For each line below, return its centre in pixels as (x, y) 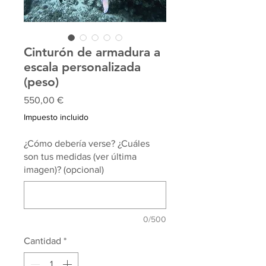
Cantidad (42, 241)
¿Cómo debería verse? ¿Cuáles (87, 144)
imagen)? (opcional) (64, 170)
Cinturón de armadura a (92, 52)
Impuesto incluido (56, 117)
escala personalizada (82, 67)
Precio (76, 100)
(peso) (41, 82)
